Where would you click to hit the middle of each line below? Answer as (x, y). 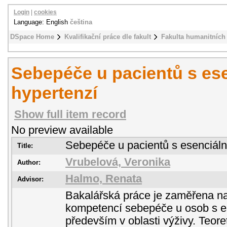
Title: (25, 146)
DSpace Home (32, 37)
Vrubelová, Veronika (118, 162)
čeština (81, 22)
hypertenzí (54, 93)
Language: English (42, 22)
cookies (45, 12)
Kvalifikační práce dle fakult (108, 37)
